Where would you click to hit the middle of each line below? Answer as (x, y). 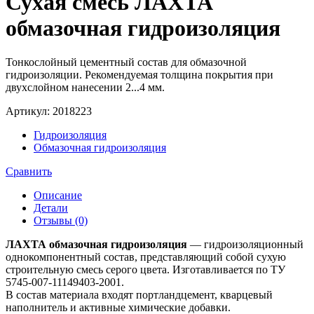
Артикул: (29, 111)
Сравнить (29, 172)
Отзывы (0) (61, 221)
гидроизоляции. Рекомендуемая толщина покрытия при (139, 75)
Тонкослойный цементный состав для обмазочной (126, 62)
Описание (58, 196)
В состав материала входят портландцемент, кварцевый (139, 295)
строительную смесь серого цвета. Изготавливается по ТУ (145, 270)
